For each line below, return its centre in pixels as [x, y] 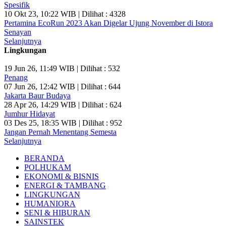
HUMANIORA [50, 204]
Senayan [18, 32]
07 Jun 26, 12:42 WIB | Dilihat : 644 [62, 87]
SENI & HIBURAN [57, 213]
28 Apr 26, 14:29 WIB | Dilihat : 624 [63, 105]
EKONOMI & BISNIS [62, 177]
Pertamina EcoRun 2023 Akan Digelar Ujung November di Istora [108, 23]
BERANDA [44, 158]
